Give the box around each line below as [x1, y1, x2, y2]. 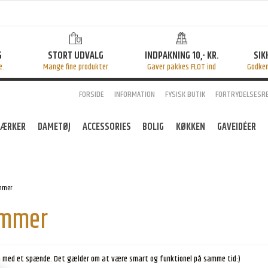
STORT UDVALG [48, 47, 103, 63]
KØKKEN [176, 119, 206, 135]
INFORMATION [114, 87, 155, 101]
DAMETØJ [37, 119, 71, 135]
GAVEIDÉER [217, 119, 256, 135]
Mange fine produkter [43, 60, 108, 74]
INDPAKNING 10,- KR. [144, 47, 219, 63]
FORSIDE [78, 87, 104, 101]
